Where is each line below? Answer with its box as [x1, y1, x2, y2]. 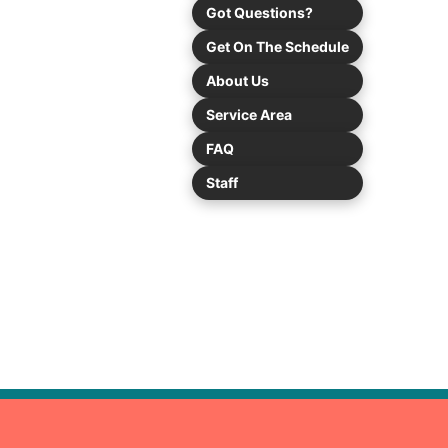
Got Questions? [206, 4, 313, 21]
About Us [206, 72, 269, 89]
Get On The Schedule [206, 38, 349, 55]
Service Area [206, 106, 292, 123]
